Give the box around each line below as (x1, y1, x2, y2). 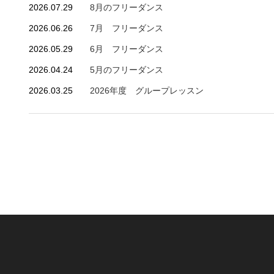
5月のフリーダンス (90, 65, 163, 75)
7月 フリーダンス (90, 23, 163, 33)
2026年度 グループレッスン (90, 86, 204, 95)
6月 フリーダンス (90, 44, 163, 54)
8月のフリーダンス (90, 2, 163, 12)
